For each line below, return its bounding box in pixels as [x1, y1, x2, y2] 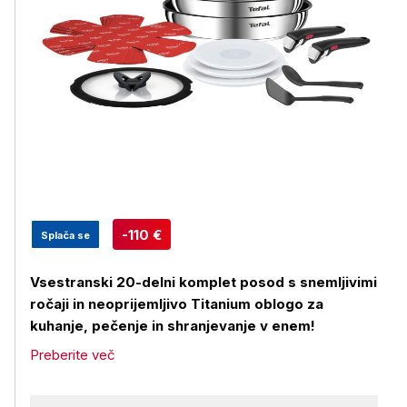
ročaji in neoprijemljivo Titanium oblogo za [30, 295, 323, 313]
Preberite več [30, 346, 115, 363]
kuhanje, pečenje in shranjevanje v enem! [30, 317, 315, 334]
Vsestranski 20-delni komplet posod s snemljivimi [30, 273, 377, 291]
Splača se [41, 229, 90, 242]
